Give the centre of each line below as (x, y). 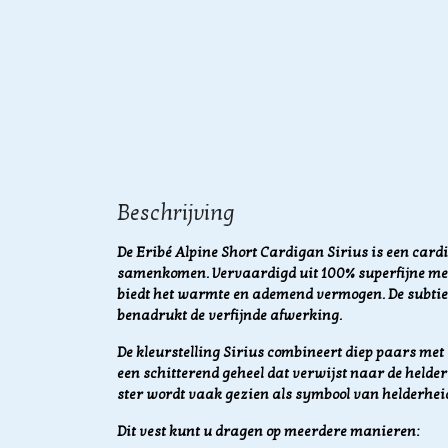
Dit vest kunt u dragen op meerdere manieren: (268, 431)
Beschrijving (176, 213)
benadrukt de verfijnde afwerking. (229, 315)
